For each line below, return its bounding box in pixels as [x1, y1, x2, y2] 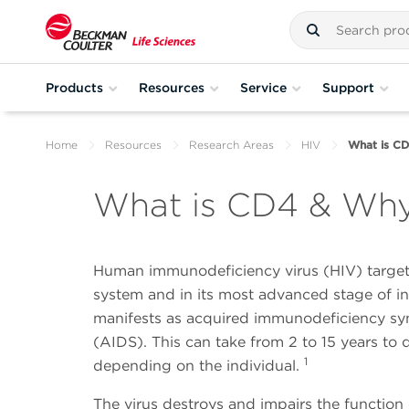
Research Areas [189, 138, 274, 152]
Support [322, 79, 374, 95]
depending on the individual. [93, 357, 304, 375]
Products [46, 79, 103, 95]
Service [240, 79, 287, 95]
